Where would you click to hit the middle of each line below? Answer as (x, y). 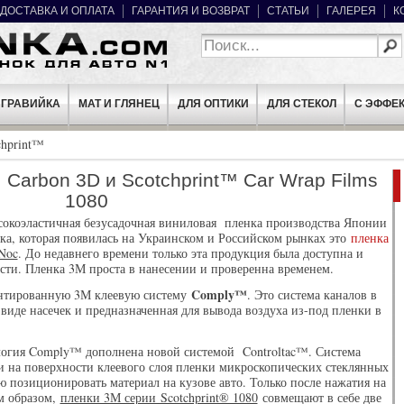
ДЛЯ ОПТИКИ (213, 104)
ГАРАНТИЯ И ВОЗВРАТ (190, 11)
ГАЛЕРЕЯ (351, 11)
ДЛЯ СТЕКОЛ (301, 104)
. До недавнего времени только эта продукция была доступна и (190, 253)
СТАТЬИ (288, 11)
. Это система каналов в (312, 295)
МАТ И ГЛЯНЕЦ (119, 104)
